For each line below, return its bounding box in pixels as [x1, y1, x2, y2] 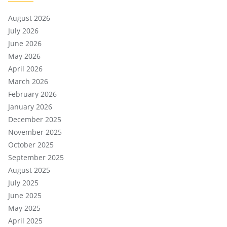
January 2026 [8, 101, 52, 111]
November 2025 [8, 127, 62, 137]
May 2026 [8, 51, 41, 61]
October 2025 [8, 139, 54, 149]
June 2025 [8, 190, 42, 200]
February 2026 [8, 89, 57, 99]
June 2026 [8, 38, 42, 48]
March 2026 [8, 76, 48, 86]
